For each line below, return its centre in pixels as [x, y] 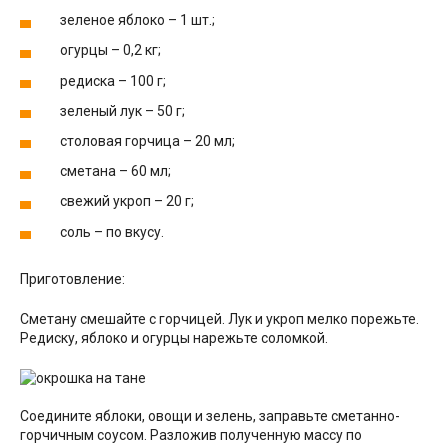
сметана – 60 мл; [115, 171]
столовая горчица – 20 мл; [147, 140]
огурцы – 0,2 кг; [110, 50]
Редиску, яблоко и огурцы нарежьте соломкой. [174, 337]
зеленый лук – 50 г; [122, 110]
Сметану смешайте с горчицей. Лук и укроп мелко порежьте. [219, 318]
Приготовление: [72, 278]
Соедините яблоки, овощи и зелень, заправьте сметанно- [210, 415]
